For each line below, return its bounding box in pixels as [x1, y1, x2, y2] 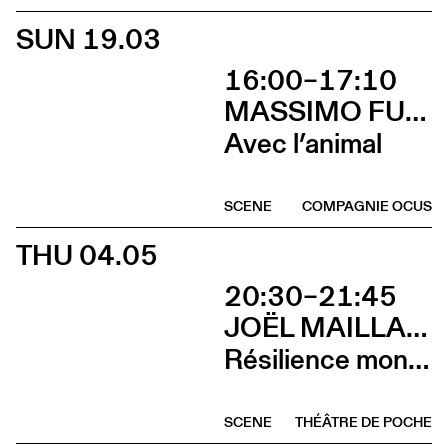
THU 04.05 [16, 235, 158, 276]
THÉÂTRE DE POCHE [295, 411, 432, 432]
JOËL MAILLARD [406, 306, 427, 347]
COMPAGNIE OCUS [302, 195, 432, 216]
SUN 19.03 [16, 19, 161, 60]
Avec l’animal [224, 123, 382, 164]
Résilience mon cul [408, 338, 429, 379]
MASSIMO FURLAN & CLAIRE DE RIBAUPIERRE [405, 90, 426, 131]
